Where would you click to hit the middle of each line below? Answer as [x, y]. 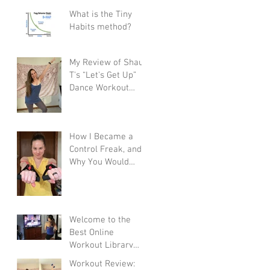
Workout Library [101, 245]
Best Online [92, 232]
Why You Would [99, 162]
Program [87, 100]
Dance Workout [99, 88]
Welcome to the [100, 220]
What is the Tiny [101, 14]
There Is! [86, 258]
